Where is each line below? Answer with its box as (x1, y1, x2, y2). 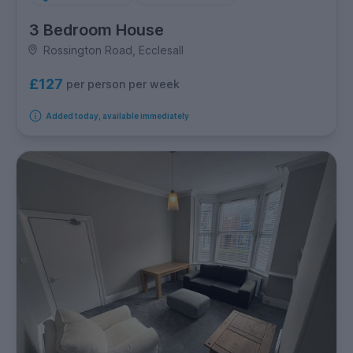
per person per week (66, 77, 180, 91)
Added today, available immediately (45, 110, 189, 121)
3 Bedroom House (29, 20, 164, 39)
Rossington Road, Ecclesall (43, 43, 184, 57)
